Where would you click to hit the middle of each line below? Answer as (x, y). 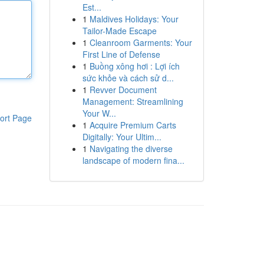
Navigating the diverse (131, 148)
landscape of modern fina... (133, 160)
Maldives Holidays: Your (134, 19)
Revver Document (123, 90)
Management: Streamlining (133, 101)
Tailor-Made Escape (119, 31)
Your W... (99, 113)
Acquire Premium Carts (133, 125)
